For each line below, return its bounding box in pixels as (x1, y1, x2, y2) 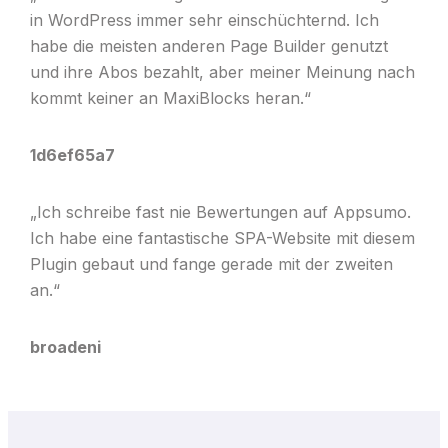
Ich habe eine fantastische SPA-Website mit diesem (29, 228, 415, 248)
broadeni (29, 337, 101, 357)
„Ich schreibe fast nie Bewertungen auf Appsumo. (29, 202, 411, 222)
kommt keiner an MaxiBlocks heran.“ (29, 88, 311, 108)
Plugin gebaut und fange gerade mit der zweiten (29, 254, 393, 274)
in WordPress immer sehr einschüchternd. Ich (29, 10, 379, 30)
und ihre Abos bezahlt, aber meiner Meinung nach (29, 62, 415, 82)
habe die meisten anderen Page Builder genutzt (29, 36, 388, 56)
